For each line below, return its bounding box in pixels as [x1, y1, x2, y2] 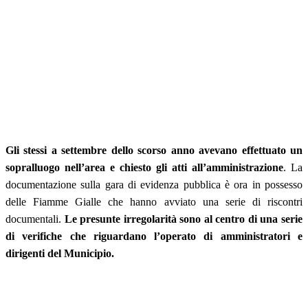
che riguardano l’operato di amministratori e [69, 230, 303, 242]
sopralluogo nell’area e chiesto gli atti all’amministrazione [5, 161, 283, 173]
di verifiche [5, 230, 63, 242]
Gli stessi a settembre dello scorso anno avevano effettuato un [5, 144, 302, 156]
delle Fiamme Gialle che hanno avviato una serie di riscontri [5, 195, 302, 208]
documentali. [5, 212, 65, 225]
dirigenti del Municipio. [5, 247, 114, 259]
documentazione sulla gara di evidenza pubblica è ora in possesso [5, 178, 302, 190]
